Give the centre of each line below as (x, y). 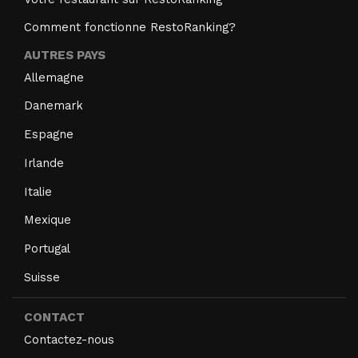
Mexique (48, 220)
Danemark (54, 106)
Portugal (47, 248)
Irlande (44, 163)
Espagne (49, 135)
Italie (38, 191)
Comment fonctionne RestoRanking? (130, 28)
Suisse (42, 277)
